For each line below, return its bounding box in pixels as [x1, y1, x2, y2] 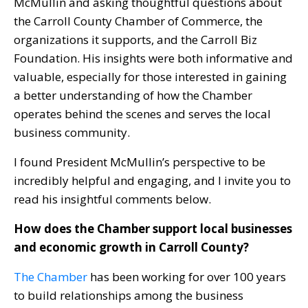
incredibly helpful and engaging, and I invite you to [14, 172, 291, 188]
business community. [14, 124, 130, 140]
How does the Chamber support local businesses [14, 220, 292, 236]
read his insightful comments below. [14, 190, 211, 207]
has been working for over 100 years [87, 268, 286, 285]
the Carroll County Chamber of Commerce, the [14, 12, 263, 29]
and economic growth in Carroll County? [14, 239, 249, 255]
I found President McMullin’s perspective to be [14, 153, 265, 170]
